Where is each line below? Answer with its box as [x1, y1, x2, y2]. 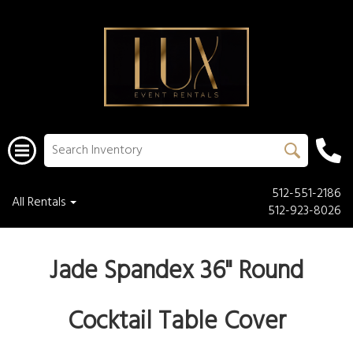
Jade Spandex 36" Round [50, 251, 303, 292]
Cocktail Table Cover [67, 302, 286, 342]
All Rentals [12, 192, 69, 213]
